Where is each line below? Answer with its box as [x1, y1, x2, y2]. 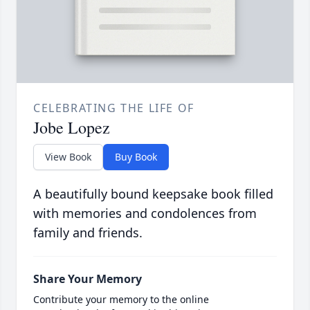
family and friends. [33, 224, 143, 241]
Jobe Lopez [33, 116, 110, 139]
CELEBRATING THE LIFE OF [33, 100, 194, 116]
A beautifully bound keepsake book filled [33, 185, 273, 203]
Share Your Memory [33, 271, 142, 287]
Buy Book [115, 150, 157, 164]
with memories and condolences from [33, 205, 257, 222]
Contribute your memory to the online [33, 293, 209, 307]
